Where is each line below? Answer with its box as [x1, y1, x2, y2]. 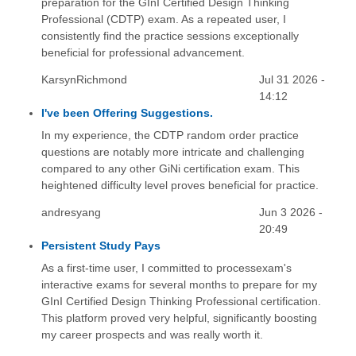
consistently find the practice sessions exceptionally [41, 29, 299, 42]
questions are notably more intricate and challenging [41, 145, 304, 158]
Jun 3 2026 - [259, 205, 323, 219]
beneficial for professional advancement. [41, 45, 245, 59]
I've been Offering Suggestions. [41, 106, 213, 119]
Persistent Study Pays [41, 238, 161, 252]
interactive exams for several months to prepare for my [41, 278, 317, 292]
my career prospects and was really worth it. [41, 328, 263, 342]
